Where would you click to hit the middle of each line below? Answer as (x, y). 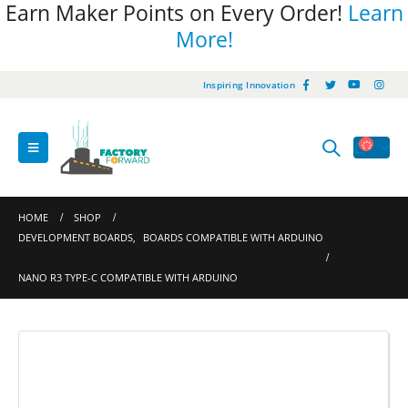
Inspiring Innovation (249, 85)
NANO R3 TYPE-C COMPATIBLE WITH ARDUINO (128, 278)
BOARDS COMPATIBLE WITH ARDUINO (233, 238)
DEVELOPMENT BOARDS (76, 238)
